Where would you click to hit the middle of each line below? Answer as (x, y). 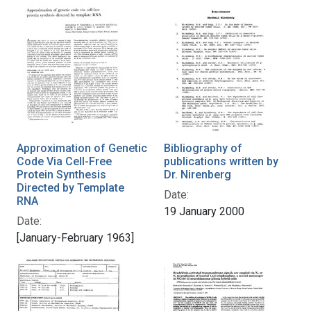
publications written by (221, 161)
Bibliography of (203, 148)
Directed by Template (70, 187)
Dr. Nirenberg (197, 174)
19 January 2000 (204, 211)
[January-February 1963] (75, 237)
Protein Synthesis (61, 174)
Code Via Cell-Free (64, 161)
